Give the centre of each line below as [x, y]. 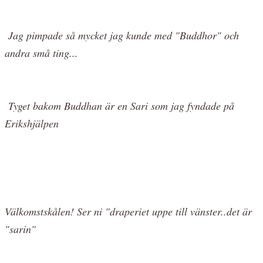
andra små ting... [41, 53]
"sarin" [20, 229]
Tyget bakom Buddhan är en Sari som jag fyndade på [121, 105]
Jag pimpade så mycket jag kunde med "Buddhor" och [124, 35]
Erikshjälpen [32, 123]
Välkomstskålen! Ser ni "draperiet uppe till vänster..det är [128, 211]
